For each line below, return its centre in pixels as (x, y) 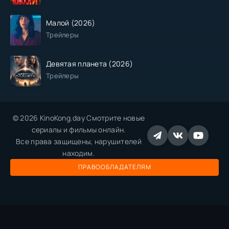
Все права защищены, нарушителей (79, 141)
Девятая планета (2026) (90, 64)
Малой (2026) (71, 23)
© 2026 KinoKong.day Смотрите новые (79, 118)
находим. (79, 153)
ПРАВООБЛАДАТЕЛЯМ (114, 167)
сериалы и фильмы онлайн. (79, 129)
